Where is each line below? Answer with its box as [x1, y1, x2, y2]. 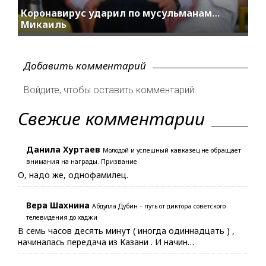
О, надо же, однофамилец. [18, 169, 128, 180]
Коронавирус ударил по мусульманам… [21, 6, 220, 20]
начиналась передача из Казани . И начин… [18, 236, 194, 248]
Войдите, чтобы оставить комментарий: [24, 84, 201, 96]
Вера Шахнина [26, 199, 90, 211]
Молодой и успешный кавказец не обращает [103, 145, 241, 154]
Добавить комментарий [24, 58, 146, 72]
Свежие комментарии [18, 106, 205, 131]
